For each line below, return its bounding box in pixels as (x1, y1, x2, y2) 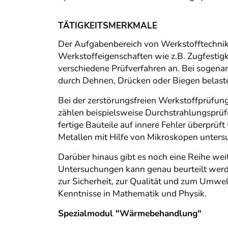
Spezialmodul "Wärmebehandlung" (58, 208, 202, 220)
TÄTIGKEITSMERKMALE (58, 20, 157, 32)
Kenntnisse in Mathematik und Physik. (58, 188, 207, 200)
